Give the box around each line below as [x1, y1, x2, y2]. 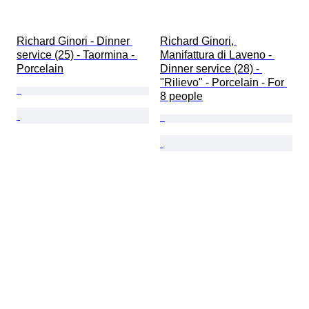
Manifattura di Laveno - [160, 49, 275, 61]
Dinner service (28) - [160, 63, 262, 75]
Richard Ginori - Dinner [17, 35, 132, 48]
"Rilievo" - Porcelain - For [160, 77, 287, 89]
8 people [160, 90, 203, 103]
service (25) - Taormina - [17, 49, 137, 61]
